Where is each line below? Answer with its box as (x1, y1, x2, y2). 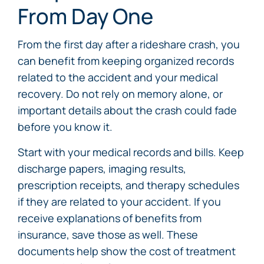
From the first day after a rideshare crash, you (18, 37, 240, 51)
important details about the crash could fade (18, 103, 237, 117)
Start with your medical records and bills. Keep (18, 145, 244, 159)
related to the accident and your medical (18, 70, 218, 84)
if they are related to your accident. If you (18, 194, 221, 209)
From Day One (18, 2, 153, 31)
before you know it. (18, 120, 113, 134)
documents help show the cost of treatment (18, 244, 236, 258)
